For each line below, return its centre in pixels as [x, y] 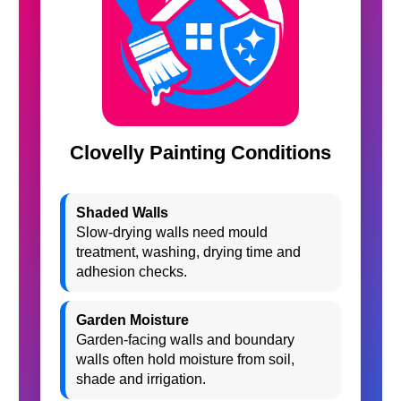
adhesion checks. [132, 272]
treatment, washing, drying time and [188, 252]
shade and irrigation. [141, 379]
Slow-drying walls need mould [172, 232]
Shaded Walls [122, 213]
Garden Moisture [132, 320]
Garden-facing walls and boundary [185, 340]
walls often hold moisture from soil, [185, 359]
